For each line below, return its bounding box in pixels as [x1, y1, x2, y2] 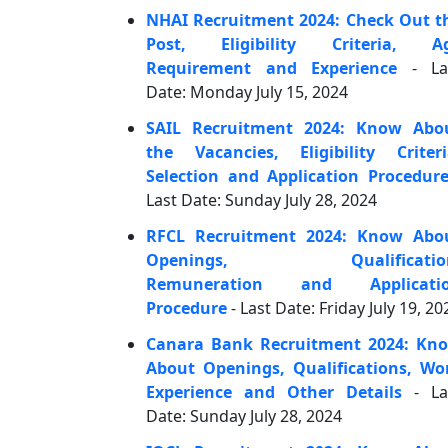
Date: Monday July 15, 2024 [146, 81, 348, 103]
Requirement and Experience [146, 57, 397, 79]
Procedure [146, 297, 227, 319]
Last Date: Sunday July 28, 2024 [146, 189, 377, 211]
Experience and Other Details [146, 381, 402, 403]
